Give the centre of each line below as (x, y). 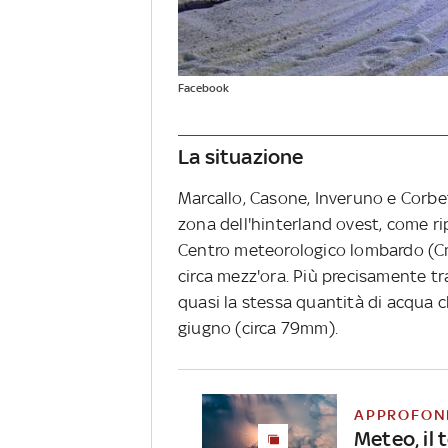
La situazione (241, 157)
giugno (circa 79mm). (258, 328)
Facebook (204, 88)
